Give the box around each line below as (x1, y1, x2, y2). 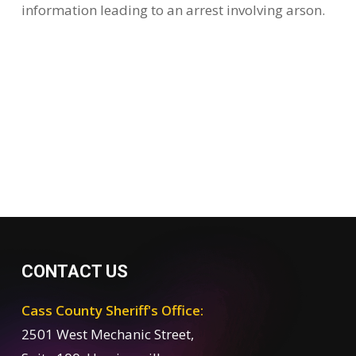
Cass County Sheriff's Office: (21, 301, 203, 319)
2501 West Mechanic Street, (21, 325, 194, 343)
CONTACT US (21, 261, 128, 281)
